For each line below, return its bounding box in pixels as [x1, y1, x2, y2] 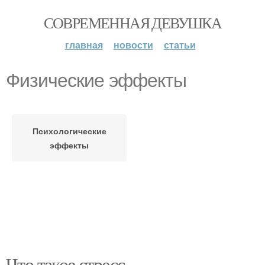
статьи [163, 38, 196, 51]
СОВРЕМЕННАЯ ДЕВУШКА [43, 12, 222, 33]
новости [113, 38, 153, 51]
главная [64, 38, 103, 51]
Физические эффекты [6, 70, 186, 91]
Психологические [32, 125, 106, 137]
